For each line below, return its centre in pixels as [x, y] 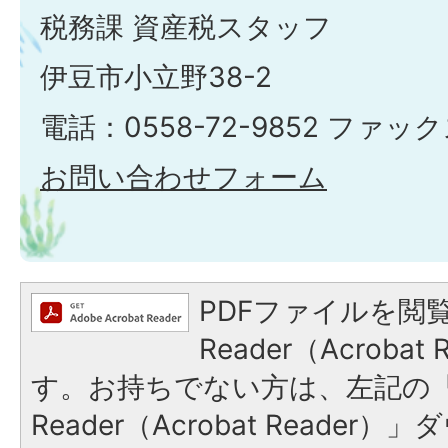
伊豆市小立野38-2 [156, 77]
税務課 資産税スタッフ [186, 27]
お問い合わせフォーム [183, 177]
